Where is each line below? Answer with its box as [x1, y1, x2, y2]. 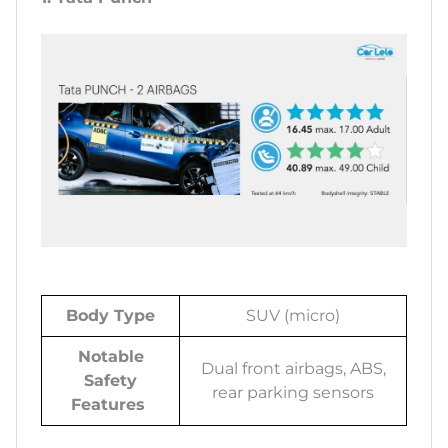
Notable [77, 347, 144, 367]
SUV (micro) [246, 306, 340, 326]
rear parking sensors [212, 383, 374, 403]
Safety [84, 371, 137, 391]
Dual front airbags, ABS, [200, 359, 386, 379]
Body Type [66, 306, 155, 326]
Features [71, 395, 150, 415]
